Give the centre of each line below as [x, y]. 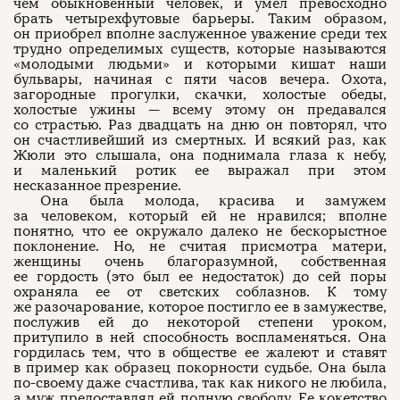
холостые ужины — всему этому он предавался [200, 110]
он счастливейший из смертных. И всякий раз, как [200, 140]
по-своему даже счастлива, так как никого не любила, [200, 383]
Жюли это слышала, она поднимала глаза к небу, [200, 155]
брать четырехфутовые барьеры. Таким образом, [200, 19]
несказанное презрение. [97, 186]
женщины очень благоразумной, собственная [200, 262]
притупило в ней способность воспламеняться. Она [200, 337]
